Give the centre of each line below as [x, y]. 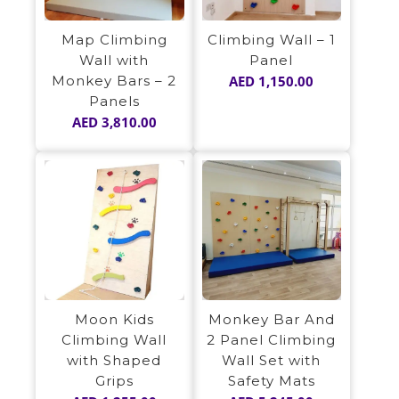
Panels [114, 102]
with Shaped [114, 360]
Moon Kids [114, 319]
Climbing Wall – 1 [271, 40]
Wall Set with [272, 360]
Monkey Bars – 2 [114, 81]
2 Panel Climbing [272, 339]
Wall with [114, 61]
